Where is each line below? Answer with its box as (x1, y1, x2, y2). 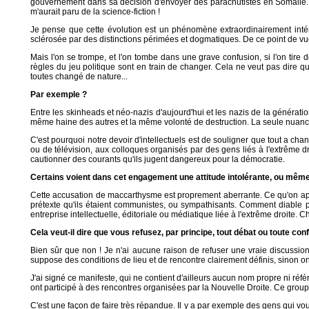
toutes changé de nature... (30, 72, 128, 81)
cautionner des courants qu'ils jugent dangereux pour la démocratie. (30, 154, 285, 164)
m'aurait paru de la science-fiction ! (30, 7, 160, 17)
